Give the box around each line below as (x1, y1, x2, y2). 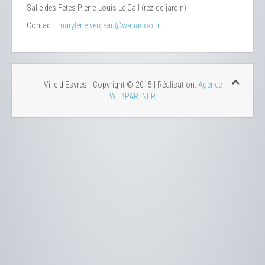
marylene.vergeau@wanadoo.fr (58, 21, 160, 31)
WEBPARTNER (109, 92, 156, 102)
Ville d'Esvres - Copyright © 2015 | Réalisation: (43, 80, 198, 90)
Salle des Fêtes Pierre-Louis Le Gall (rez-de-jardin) (27, 3, 186, 13)
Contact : (27, 21, 58, 31)
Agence (198, 80, 222, 90)
